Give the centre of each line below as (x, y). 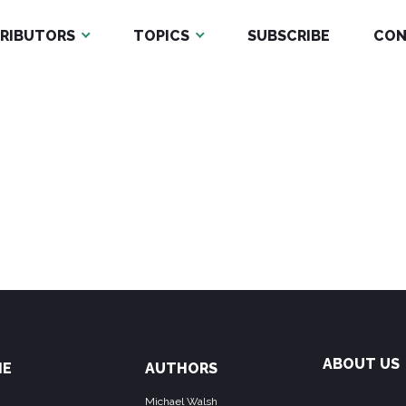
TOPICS (161, 36)
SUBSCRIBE (288, 36)
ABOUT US (361, 364)
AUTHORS (181, 368)
